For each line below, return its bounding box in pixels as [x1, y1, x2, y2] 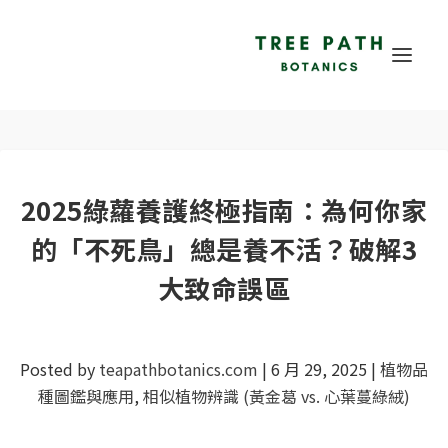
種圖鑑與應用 [38, 384, 134, 408]
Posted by [20, 357, 99, 381]
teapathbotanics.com [99, 357, 258, 381]
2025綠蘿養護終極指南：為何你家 [20, 191, 428, 228]
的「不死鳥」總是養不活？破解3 [30, 230, 418, 267]
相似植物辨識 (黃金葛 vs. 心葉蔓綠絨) [143, 384, 410, 408]
